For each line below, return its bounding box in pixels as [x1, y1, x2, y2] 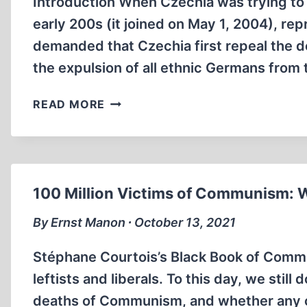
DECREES [104, 127, 160, 141]
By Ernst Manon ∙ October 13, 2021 [33, 215, 236, 230]
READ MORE [33, 97, 106, 111]
